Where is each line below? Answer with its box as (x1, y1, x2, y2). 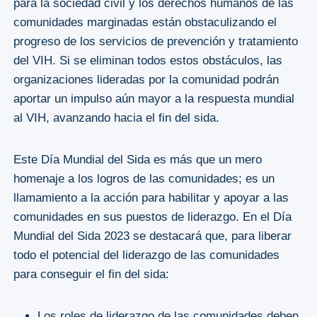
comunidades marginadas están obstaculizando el (13, 16, 277, 29)
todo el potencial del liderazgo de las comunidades (13, 248, 279, 262)
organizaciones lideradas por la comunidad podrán (13, 73, 279, 86)
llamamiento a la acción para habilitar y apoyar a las (13, 191, 289, 204)
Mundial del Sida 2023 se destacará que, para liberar (13, 229, 292, 243)
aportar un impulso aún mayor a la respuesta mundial (13, 92, 294, 105)
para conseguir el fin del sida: (13, 267, 169, 281)
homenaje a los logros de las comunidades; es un (13, 172, 275, 185)
